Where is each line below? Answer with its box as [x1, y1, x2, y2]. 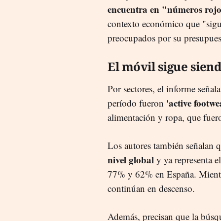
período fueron [108, 96, 164, 109]
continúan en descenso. [108, 182, 198, 194]
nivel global [108, 152, 154, 166]
